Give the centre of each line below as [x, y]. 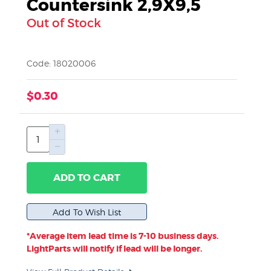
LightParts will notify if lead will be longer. [114, 249]
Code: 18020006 [61, 63]
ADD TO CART [87, 177]
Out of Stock [64, 23]
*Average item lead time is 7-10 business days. [122, 236]
